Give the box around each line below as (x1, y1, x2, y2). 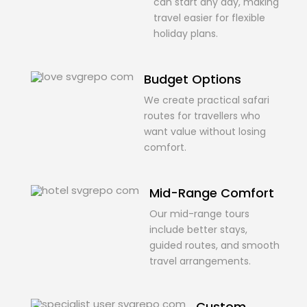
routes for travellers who (144, 109, 260, 123)
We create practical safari (144, 93, 269, 108)
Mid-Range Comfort (149, 184, 274, 202)
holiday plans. (153, 27, 218, 41)
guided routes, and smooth (149, 238, 280, 253)
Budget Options (144, 71, 241, 88)
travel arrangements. (149, 254, 251, 269)
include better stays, (149, 223, 247, 237)
